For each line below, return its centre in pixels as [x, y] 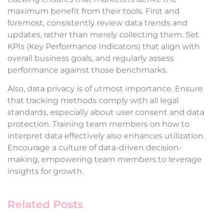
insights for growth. [45, 171]
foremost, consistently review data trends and [97, 23]
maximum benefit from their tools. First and [94, 11]
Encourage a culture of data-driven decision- [95, 148]
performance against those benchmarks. [87, 70]
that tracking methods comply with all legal [93, 101]
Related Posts [45, 204]
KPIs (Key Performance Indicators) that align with [104, 47]
